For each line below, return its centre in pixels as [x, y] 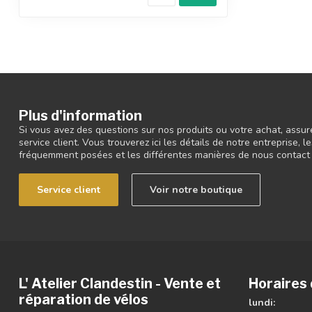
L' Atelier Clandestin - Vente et [120, 284]
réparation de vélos [84, 300]
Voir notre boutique [196, 190]
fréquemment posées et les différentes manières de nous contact [164, 155]
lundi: [262, 303]
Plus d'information [80, 116]
